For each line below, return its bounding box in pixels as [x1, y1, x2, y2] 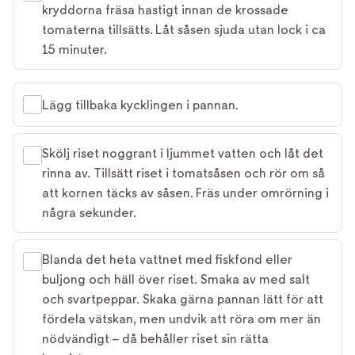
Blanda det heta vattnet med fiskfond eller [42, 252, 292, 267]
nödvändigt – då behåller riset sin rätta [42, 331, 269, 346]
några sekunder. [42, 205, 136, 220]
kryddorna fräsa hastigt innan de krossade [42, 2, 288, 17]
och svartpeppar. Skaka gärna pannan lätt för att [42, 292, 323, 307]
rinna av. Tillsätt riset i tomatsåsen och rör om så [42, 166, 325, 181]
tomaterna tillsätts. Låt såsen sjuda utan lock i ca [42, 22, 326, 37]
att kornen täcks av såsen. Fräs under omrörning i [42, 185, 329, 200]
